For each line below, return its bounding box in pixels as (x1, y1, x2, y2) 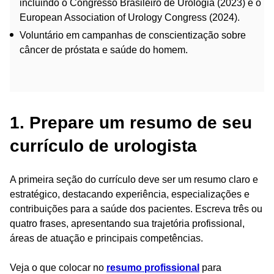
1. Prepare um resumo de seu (10, 113, 252, 132)
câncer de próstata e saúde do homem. (20, 44, 188, 55)
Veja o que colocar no (10, 262, 106, 273)
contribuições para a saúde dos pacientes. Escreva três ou (10, 203, 262, 214)
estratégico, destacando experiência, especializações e (10, 188, 250, 199)
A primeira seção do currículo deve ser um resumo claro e (10, 174, 258, 185)
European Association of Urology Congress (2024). (20, 12, 240, 23)
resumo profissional (106, 262, 199, 273)
